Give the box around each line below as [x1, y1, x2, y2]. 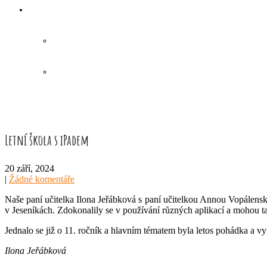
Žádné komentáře [9, 174, 74, 184]
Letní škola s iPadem [5, 131, 89, 149]
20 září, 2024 [5, 163, 54, 173]
